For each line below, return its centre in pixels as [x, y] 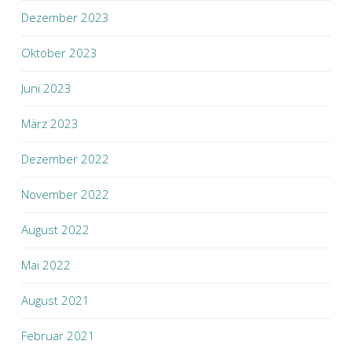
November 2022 [65, 194]
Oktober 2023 [59, 53]
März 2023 [50, 123]
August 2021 [55, 300]
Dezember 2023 [65, 17]
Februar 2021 [58, 335]
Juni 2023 [46, 88]
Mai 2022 [46, 265]
